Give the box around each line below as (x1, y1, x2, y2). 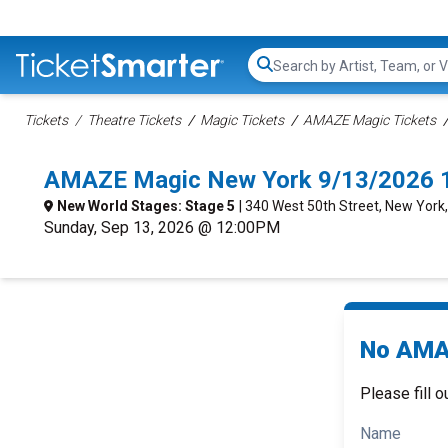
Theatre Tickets (87, 112, 181, 128)
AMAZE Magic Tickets (303, 112, 436, 128)
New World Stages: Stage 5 (57, 198, 235, 214)
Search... (272, 65, 329, 85)
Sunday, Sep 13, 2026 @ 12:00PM (44, 218, 280, 237)
